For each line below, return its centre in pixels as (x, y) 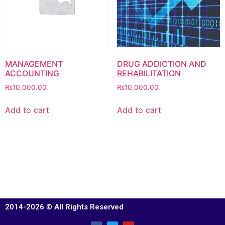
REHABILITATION (149, 73)
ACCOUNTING (32, 73)
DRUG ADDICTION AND (161, 64)
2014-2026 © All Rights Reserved (64, 207)
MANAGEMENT (34, 64)
